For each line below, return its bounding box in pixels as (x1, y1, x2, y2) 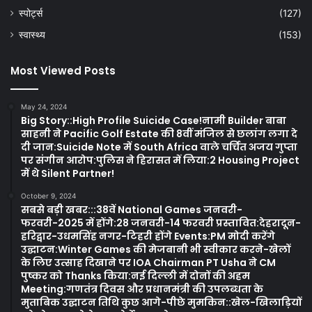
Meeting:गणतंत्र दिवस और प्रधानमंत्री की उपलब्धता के (21, 282, 263, 297)
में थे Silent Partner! (21, 166, 114, 181)
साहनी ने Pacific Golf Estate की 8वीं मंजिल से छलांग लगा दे (21, 127, 297, 141)
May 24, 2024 (21, 102, 67, 111)
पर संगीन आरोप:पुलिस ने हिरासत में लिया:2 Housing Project (21, 153, 299, 168)
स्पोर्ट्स (19, 8, 42, 19)
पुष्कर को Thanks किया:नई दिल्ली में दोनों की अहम (21, 269, 250, 283)
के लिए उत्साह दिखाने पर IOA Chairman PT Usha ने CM (21, 256, 276, 270)
